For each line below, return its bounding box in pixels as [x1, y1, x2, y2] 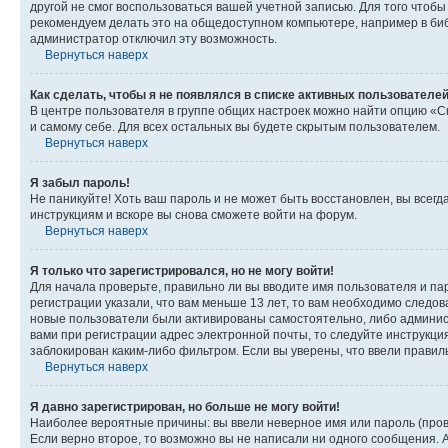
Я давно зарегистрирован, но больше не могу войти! [30, 400, 340, 414]
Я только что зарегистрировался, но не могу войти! [30, 264, 334, 278]
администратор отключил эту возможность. [30, 32, 277, 46]
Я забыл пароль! [30, 176, 130, 190]
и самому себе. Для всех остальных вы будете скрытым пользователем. [30, 120, 440, 134]
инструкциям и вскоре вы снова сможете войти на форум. [30, 208, 357, 222]
